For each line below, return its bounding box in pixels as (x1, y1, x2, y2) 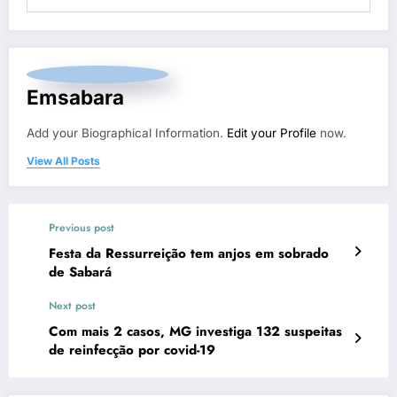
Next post (49, 298, 96, 314)
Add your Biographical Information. (27, 126, 227, 140)
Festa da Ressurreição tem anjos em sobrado (49, 244, 329, 263)
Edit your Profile (227, 126, 316, 140)
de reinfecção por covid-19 (49, 340, 215, 360)
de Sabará (49, 262, 112, 282)
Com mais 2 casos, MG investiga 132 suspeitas (49, 322, 342, 341)
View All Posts (27, 154, 100, 167)
